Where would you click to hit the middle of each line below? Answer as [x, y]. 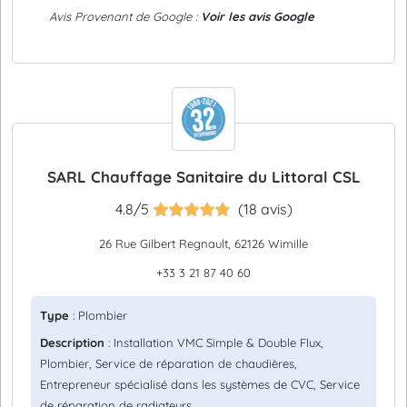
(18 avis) [265, 209]
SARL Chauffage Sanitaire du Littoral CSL [203, 177]
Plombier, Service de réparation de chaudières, [169, 363]
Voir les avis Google [258, 16]
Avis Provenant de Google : [125, 16]
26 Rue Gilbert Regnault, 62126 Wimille [203, 243]
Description [72, 342]
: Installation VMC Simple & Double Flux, [214, 342]
